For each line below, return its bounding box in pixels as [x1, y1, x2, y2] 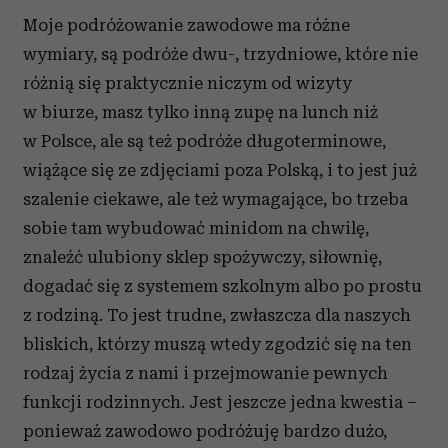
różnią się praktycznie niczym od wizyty [23, 73, 352, 93]
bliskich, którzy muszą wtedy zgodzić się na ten [23, 334, 412, 354]
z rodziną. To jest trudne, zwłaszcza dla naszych [23, 305, 411, 325]
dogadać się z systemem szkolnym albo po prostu [23, 276, 422, 296]
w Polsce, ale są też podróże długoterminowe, [23, 131, 386, 151]
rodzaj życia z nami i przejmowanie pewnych [23, 363, 388, 383]
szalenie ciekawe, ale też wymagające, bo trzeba [23, 189, 408, 209]
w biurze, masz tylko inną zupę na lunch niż [23, 102, 378, 122]
